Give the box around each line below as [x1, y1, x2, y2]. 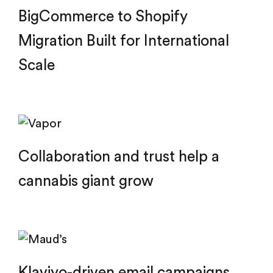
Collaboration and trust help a [18, 149, 219, 165]
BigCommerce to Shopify [18, 9, 188, 24]
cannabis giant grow [18, 174, 154, 189]
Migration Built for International [18, 34, 229, 49]
